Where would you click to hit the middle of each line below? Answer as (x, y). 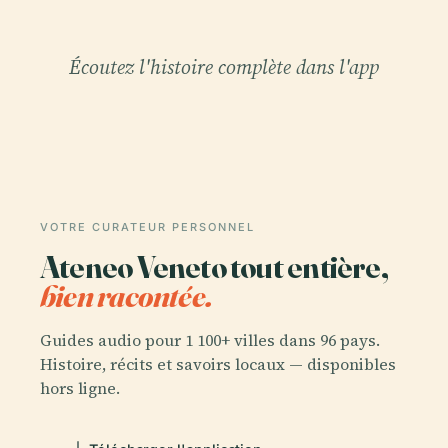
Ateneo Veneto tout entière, (214, 266)
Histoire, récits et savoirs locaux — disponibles (218, 363)
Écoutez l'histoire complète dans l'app (224, 67)
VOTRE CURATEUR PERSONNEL (147, 227)
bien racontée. (126, 295)
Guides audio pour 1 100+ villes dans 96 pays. (210, 339)
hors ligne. (80, 387)
